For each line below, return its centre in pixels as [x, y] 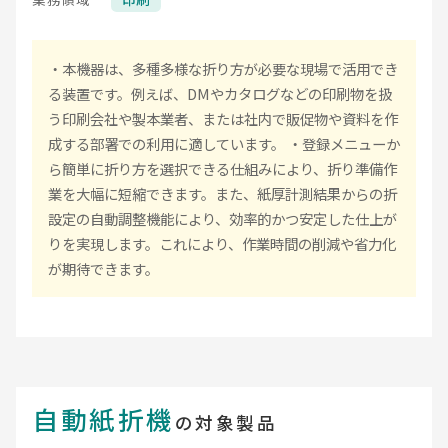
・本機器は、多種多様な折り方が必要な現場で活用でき [223, 69]
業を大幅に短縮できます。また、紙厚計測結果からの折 [222, 194]
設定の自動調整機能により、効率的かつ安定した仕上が [222, 219]
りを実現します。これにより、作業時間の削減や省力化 [222, 244]
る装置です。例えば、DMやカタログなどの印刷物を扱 [220, 94]
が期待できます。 [103, 269]
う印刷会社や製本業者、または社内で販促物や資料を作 [223, 119]
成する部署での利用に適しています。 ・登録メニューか [224, 144]
